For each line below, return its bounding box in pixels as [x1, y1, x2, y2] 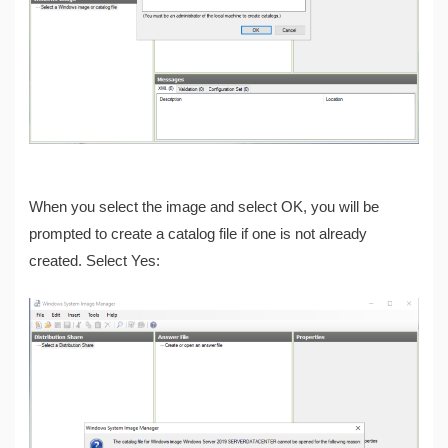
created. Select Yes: [29, 253, 161, 270]
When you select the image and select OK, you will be [29, 199, 380, 216]
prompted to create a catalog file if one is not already [29, 226, 368, 243]
